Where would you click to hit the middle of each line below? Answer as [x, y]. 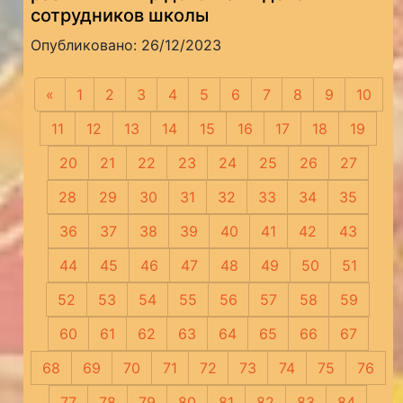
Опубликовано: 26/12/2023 [126, 45]
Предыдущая [100, 95]
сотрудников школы [120, 16]
